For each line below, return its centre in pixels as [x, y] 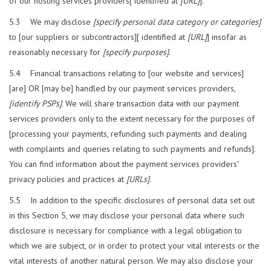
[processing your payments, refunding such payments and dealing [128, 134]
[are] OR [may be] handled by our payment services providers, [122, 89]
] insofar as [227, 37]
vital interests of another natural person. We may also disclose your [131, 261]
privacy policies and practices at [68, 179]
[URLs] [138, 179]
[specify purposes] [136, 52]
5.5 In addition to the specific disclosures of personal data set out [132, 201]
